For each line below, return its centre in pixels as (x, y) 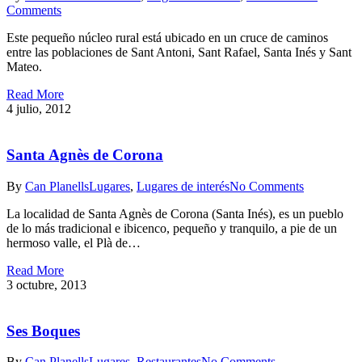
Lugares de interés (183, 186)
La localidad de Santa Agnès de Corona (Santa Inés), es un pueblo (175, 213)
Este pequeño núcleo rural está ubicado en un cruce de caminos (167, 38)
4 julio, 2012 (39, 109)
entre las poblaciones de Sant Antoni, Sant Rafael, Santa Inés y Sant (179, 53)
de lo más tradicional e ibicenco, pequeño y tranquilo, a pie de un (172, 228)
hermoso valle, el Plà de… (74, 242)
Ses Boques (43, 330)
